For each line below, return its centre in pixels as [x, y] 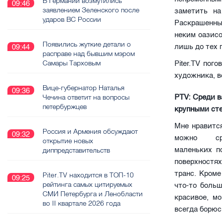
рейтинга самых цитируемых [87, 184]
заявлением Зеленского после [91, 10]
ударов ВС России [72, 19]
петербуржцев [65, 107]
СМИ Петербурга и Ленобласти [93, 194]
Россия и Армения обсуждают [90, 131]
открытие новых [68, 141]
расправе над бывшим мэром [89, 54]
